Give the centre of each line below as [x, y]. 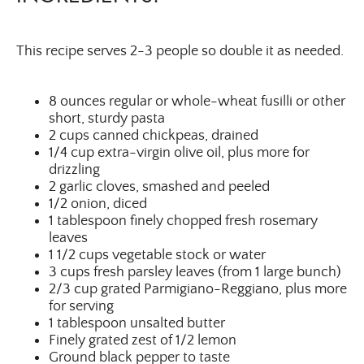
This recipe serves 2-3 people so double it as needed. [180, 51]
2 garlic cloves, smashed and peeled [159, 186]
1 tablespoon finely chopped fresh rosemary [183, 220]
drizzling [74, 169]
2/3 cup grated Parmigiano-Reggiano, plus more [198, 288]
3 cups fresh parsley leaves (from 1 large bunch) [195, 271]
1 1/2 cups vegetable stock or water [157, 254]
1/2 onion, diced [98, 203]
